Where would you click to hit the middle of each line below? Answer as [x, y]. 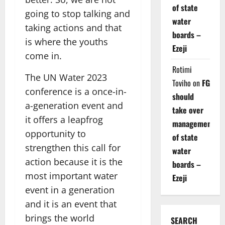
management [193, 124]
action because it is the [74, 162]
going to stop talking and [78, 14]
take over [188, 110]
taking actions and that [73, 28]
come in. [43, 56]
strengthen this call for [73, 148]
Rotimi [182, 69]
